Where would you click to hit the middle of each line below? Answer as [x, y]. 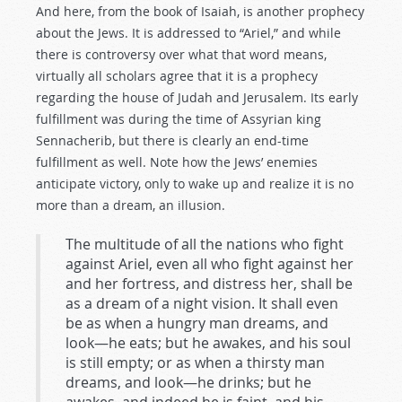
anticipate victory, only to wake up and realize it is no [195, 184]
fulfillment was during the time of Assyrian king [179, 119]
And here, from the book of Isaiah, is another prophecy [200, 11]
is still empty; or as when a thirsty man [195, 363]
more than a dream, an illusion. [131, 205]
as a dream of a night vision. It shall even [202, 303]
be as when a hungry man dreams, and [197, 323]
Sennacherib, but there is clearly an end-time [172, 140]
